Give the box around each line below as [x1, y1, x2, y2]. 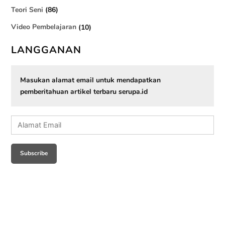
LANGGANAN [11, 43, 82, 57]
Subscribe [20, 149, 48, 158]
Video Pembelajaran [11, 22, 77, 32]
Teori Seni [11, 4, 44, 15]
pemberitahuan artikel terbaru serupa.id [20, 86, 148, 96]
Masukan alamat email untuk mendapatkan [20, 74, 161, 85]
